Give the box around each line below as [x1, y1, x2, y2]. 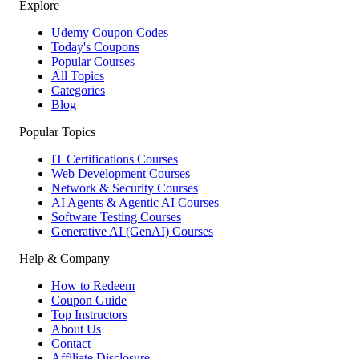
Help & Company [19, 252, 110, 265]
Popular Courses [51, 54, 135, 68]
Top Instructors [51, 308, 127, 321]
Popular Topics [19, 125, 95, 139]
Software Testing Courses [51, 210, 181, 224]
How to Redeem [51, 279, 135, 292]
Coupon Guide [51, 293, 127, 307]
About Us [51, 322, 101, 336]
